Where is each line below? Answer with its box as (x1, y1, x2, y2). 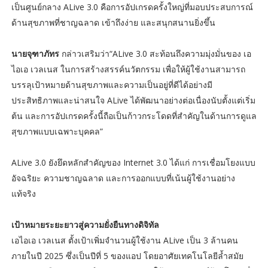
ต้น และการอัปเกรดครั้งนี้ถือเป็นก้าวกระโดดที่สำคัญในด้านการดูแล (11, 110, 257, 122)
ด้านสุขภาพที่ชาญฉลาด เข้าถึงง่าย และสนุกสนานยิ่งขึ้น (11, 17, 215, 29)
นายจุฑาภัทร (11, 48, 59, 60)
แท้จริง (11, 188, 36, 200)
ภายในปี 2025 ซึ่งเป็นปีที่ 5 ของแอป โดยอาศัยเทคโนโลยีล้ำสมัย (11, 250, 243, 262)
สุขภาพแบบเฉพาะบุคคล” (11, 126, 103, 138)
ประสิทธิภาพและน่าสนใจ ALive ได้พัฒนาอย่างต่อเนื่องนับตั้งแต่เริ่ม (11, 95, 255, 106)
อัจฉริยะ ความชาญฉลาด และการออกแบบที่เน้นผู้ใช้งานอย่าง (11, 172, 235, 184)
